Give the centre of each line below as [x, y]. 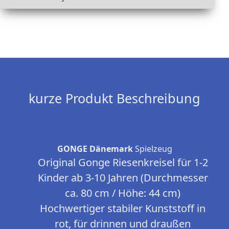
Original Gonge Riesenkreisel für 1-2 [123, 163]
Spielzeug [152, 149]
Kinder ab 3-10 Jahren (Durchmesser [123, 178]
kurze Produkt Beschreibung [114, 98]
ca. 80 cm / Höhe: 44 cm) [123, 193]
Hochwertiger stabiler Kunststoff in [123, 209]
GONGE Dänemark [95, 149]
